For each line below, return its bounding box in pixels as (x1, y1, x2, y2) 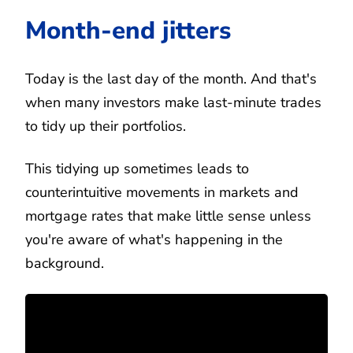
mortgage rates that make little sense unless (25, 206, 311, 225)
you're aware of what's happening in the (25, 229, 283, 249)
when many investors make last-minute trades (25, 92, 321, 112)
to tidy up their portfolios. (25, 116, 186, 136)
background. (25, 253, 104, 273)
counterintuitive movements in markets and (25, 182, 299, 202)
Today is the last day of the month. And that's (25, 69, 317, 88)
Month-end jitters (25, 13, 231, 47)
